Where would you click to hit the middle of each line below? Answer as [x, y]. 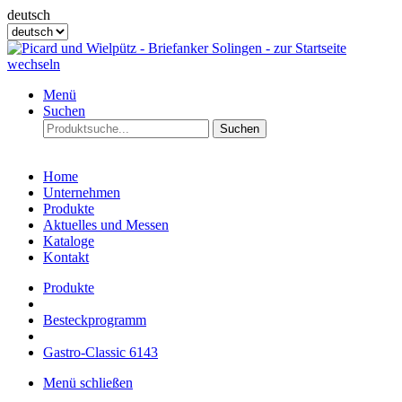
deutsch [29, 15]
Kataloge [69, 241]
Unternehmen [82, 192]
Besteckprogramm [95, 320]
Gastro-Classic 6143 [100, 352]
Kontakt [66, 257]
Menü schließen [88, 383]
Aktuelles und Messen [106, 225]
